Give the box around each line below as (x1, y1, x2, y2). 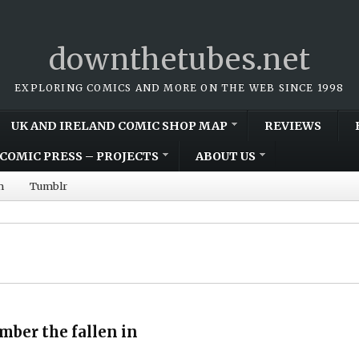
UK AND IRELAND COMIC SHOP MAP (11, 118, 228, 133)
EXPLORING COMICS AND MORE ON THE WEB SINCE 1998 (14, 81, 345, 94)
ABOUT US (196, 148, 256, 163)
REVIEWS (264, 118, 321, 133)
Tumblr (30, 179, 67, 192)
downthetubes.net (48, 42, 311, 78)
